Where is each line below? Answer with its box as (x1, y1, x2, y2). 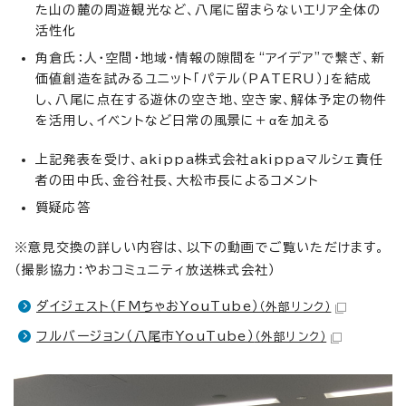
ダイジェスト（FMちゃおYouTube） (36, 300, 259, 314)
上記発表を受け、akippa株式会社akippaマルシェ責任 (35, 153, 384, 167)
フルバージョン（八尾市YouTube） (36, 330, 255, 343)
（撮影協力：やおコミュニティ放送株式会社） (14, 264, 276, 277)
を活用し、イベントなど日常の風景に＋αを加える (35, 114, 331, 128)
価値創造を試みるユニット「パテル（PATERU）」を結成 (35, 72, 372, 86)
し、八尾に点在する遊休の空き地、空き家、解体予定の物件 (35, 93, 388, 107)
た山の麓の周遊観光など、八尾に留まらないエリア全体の (35, 4, 382, 17)
